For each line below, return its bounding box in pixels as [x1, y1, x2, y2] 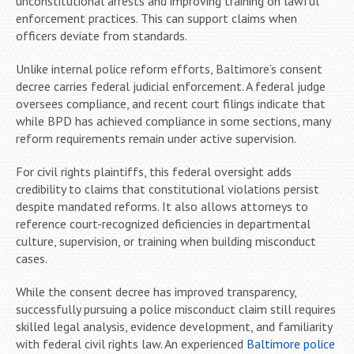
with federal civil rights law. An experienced [16, 335, 247, 352]
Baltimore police [247, 335, 335, 352]
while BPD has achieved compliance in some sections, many [16, 112, 330, 129]
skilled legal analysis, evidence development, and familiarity [16, 318, 332, 334]
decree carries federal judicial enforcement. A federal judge [16, 77, 326, 94]
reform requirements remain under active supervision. [16, 130, 296, 146]
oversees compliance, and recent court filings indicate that [16, 95, 326, 111]
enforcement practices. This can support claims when [16, 9, 297, 26]
